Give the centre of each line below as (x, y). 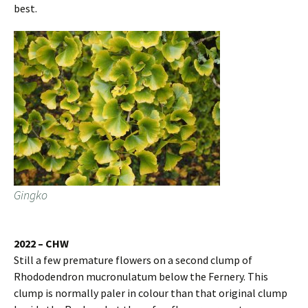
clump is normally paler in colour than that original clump (151, 293)
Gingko (31, 195)
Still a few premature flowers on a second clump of (133, 260)
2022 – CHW (41, 244)
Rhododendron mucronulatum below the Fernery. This (141, 277)
